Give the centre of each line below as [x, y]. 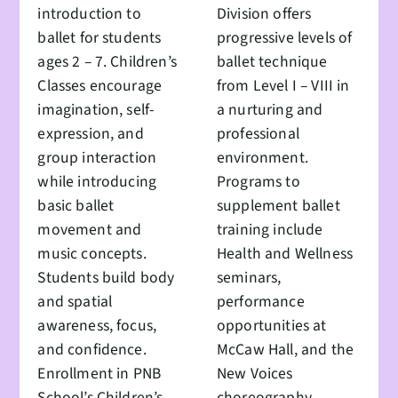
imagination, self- [96, 110]
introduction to [89, 14]
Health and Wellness [285, 254]
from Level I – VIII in [283, 86]
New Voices [255, 374]
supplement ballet [279, 206]
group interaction [97, 158]
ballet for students [99, 38]
